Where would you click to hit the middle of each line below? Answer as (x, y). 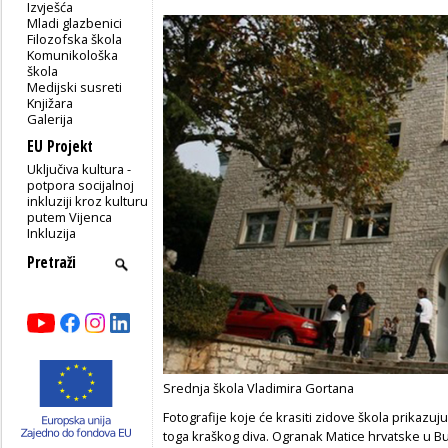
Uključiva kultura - (79, 168)
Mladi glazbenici (75, 22)
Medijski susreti (75, 86)
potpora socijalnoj (81, 184)
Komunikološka (73, 54)
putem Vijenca (70, 216)
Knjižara (50, 102)
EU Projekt (60, 146)
